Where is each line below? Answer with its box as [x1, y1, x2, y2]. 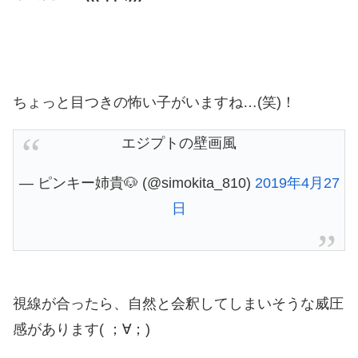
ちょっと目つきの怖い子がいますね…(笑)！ [13, 93, 296, 110]
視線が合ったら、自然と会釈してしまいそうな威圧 [13, 295, 344, 312]
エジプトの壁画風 [121, 134, 237, 151]
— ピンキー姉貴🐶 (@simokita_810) [18, 174, 255, 191]
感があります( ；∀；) [13, 320, 150, 337]
